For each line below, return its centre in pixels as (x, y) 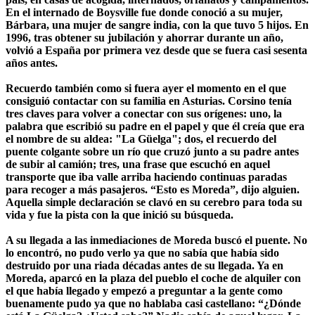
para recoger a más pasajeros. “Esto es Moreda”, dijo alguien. (153, 189)
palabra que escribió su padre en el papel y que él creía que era (155, 126)
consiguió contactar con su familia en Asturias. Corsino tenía (149, 101)
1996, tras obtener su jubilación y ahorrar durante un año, (144, 37)
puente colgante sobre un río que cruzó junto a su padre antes (152, 151)
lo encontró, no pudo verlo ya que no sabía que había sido (142, 252)
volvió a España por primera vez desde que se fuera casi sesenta (156, 50)
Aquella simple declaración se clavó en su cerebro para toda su (154, 202)
